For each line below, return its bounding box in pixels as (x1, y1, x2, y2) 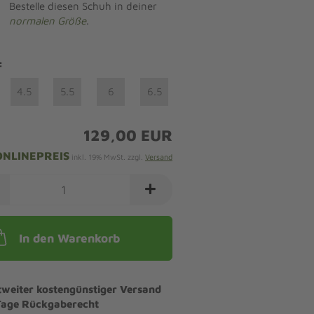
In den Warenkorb (19, 231, 121, 245)
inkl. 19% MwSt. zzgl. (69, 152, 145, 161)
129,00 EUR (83, 126, 172, 144)
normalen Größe (8, 15, 86, 27)
